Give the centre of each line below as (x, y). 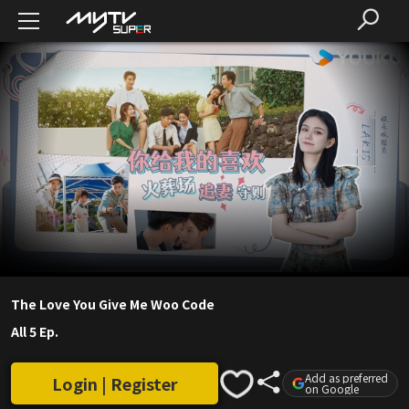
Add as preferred (346, 378)
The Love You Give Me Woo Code (113, 304)
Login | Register (115, 384)
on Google (332, 389)
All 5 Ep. (35, 332)
